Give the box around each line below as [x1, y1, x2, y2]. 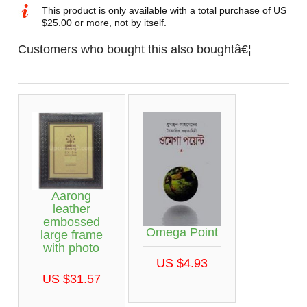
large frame [40, 228, 103, 242]
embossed [42, 214, 100, 229]
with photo [43, 241, 99, 255]
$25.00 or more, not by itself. [41, 17, 167, 28]
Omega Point [145, 225, 218, 239]
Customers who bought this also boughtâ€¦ [17, 42, 251, 56]
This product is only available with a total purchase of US [41, 5, 286, 16]
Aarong [51, 188, 91, 203]
